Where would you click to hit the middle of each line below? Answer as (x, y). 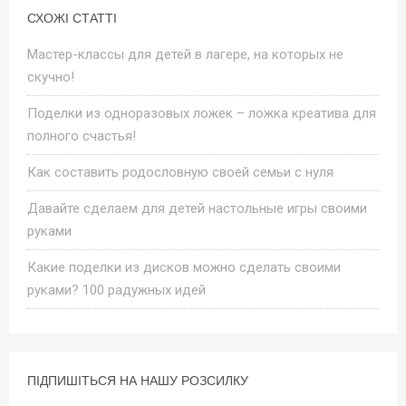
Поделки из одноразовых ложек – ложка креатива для (202, 113)
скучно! (51, 77)
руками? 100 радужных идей (116, 290)
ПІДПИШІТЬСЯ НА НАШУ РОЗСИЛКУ (138, 380)
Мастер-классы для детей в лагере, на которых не (185, 54)
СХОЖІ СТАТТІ (72, 18)
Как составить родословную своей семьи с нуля (180, 172)
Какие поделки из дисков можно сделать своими (184, 267)
